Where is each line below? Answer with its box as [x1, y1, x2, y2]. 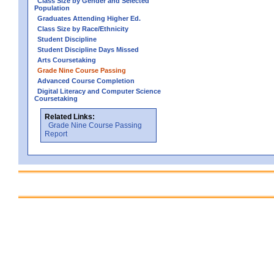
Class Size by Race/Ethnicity [37, 24, 128, 32]
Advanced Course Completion [37, 76, 135, 84]
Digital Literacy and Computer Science [37, 87, 161, 95]
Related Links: [45, 112, 95, 121]
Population [34, 4, 70, 12]
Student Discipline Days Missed [37, 45, 139, 53]
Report [45, 129, 67, 138]
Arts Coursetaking [37, 56, 96, 64]
